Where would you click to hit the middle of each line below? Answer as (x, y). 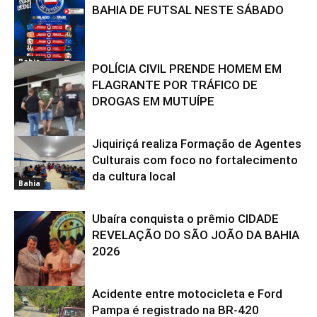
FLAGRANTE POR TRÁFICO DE (175, 85)
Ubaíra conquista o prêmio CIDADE (185, 219)
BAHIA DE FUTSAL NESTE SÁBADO (188, 10)
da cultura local (134, 177)
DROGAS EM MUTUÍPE (153, 102)
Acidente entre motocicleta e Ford (187, 294)
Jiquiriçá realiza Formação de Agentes (197, 144)
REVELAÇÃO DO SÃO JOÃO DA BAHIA (196, 235)
